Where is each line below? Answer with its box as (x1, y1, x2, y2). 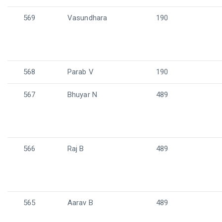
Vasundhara (67, 13, 107, 22)
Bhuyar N (67, 90, 97, 99)
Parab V (67, 67, 94, 76)
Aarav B (67, 198, 93, 207)
